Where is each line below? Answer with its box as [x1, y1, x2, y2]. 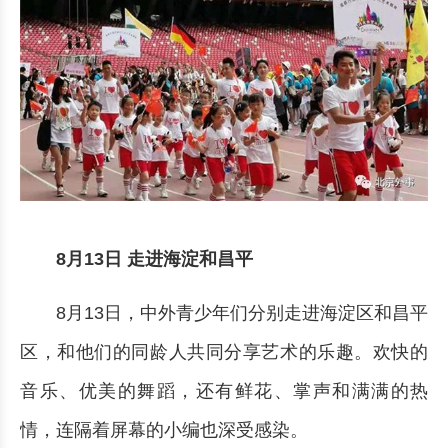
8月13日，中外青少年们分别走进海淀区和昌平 [56, 303, 428, 324]
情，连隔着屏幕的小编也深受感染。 [20, 420, 308, 441]
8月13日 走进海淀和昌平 [56, 249, 253, 270]
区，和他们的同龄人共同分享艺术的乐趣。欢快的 [20, 342, 428, 363]
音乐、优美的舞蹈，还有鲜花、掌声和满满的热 [20, 381, 428, 402]
